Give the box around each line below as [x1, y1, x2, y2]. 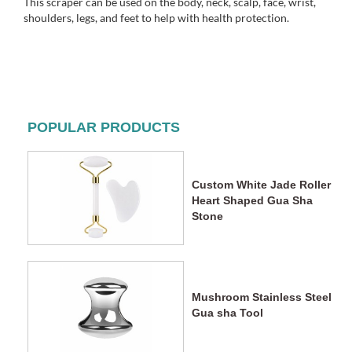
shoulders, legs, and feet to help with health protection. [24, 11, 289, 25]
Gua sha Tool [192, 306, 263, 320]
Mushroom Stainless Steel [192, 291, 332, 304]
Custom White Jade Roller [192, 178, 331, 192]
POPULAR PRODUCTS [27, 119, 180, 136]
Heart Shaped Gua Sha [192, 194, 313, 207]
